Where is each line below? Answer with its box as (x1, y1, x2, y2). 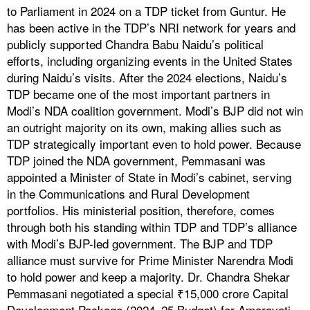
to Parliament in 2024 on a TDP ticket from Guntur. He (7, 2, 286, 20)
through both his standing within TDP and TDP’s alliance (7, 218, 297, 236)
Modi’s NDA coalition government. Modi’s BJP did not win (7, 102, 303, 120)
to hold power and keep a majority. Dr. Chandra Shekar (7, 268, 290, 286)
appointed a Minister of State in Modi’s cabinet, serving (7, 168, 291, 186)
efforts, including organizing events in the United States (7, 52, 293, 70)
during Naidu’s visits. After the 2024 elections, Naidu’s (7, 69, 287, 86)
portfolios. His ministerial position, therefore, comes (7, 201, 275, 219)
